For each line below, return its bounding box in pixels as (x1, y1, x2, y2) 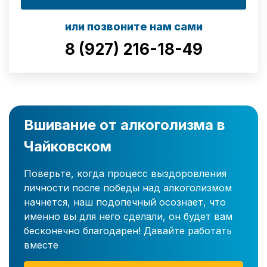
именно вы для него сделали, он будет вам (24, 210, 232, 223)
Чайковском (24, 138, 111, 156)
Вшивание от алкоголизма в (24, 116, 225, 134)
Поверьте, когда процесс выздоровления (24, 167, 226, 180)
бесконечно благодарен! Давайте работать (24, 225, 232, 237)
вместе (24, 239, 58, 252)
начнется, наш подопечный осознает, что (24, 196, 226, 209)
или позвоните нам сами (64, 20, 203, 33)
